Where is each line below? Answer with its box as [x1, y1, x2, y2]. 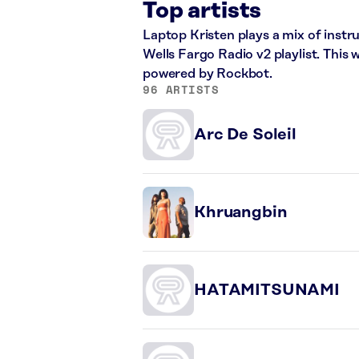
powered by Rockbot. [143, 67, 272, 81]
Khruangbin [194, 204, 288, 221]
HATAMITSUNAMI [194, 281, 340, 299]
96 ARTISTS [143, 81, 220, 98]
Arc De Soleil [194, 126, 296, 143]
